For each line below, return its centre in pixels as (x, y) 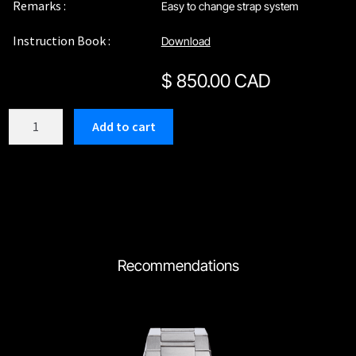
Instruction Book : (62, 41)
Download (186, 41)
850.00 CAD (221, 81)
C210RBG (33, 117)
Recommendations (178, 266)
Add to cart (124, 126)
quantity (31, 137)
